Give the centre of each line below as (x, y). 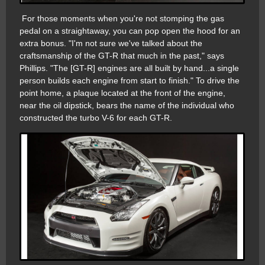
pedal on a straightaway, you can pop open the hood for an (130, 31)
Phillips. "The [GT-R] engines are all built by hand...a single (129, 68)
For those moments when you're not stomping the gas (122, 19)
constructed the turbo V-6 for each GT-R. (96, 118)
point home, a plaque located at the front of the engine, (122, 93)
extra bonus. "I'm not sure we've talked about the (111, 43)
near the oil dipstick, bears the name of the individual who (127, 106)
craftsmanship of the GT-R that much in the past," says (122, 56)
